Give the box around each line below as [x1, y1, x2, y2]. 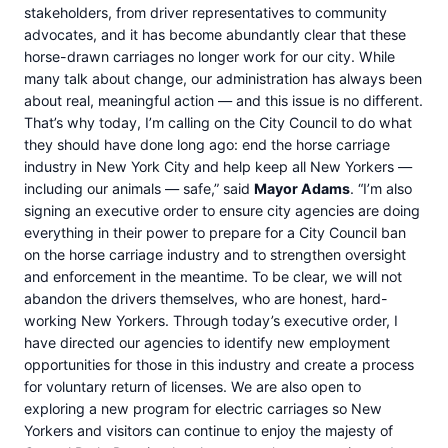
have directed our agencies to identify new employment [24, 333, 390, 351]
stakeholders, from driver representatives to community [24, 3, 387, 21]
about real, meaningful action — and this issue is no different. [24, 91, 423, 109]
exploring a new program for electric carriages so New [24, 399, 382, 417]
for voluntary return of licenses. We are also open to [24, 377, 361, 395]
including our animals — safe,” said [24, 179, 254, 197]
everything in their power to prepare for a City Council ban [24, 223, 406, 241]
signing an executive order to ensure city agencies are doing [24, 201, 420, 219]
